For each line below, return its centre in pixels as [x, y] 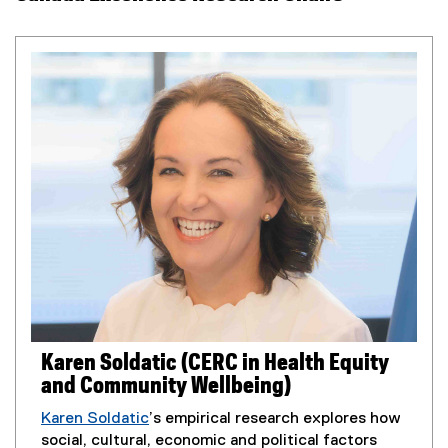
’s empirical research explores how [275, 418]
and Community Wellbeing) [166, 386]
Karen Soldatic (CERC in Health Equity [215, 363]
